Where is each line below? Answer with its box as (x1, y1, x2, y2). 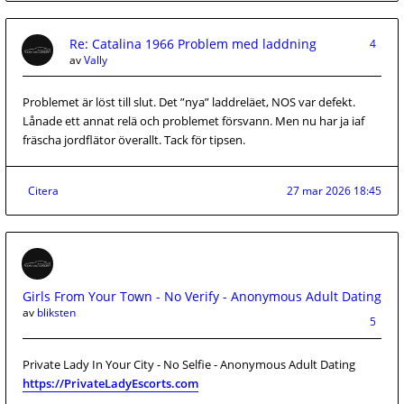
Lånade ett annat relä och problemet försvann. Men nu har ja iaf (23, 113, 364, 129)
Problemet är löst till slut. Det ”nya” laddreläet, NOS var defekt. (23, 94, 355, 110)
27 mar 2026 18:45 (287, 183, 381, 198)
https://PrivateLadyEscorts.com (23, 375, 198, 391)
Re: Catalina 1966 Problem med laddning (69, 35, 317, 52)
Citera (28, 183, 59, 198)
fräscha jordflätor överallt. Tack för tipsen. (23, 132, 245, 148)
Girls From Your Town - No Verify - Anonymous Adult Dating (23, 288, 381, 305)
